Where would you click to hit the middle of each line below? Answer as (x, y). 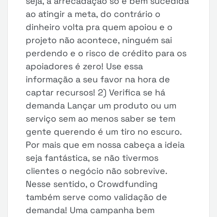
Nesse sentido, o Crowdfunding (92, 184)
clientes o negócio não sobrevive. (97, 171)
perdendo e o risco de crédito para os (106, 53)
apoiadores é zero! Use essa (85, 66)
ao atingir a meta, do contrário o (93, 14)
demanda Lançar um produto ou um (101, 105)
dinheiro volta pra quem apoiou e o (99, 27)
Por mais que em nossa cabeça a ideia (105, 145)
